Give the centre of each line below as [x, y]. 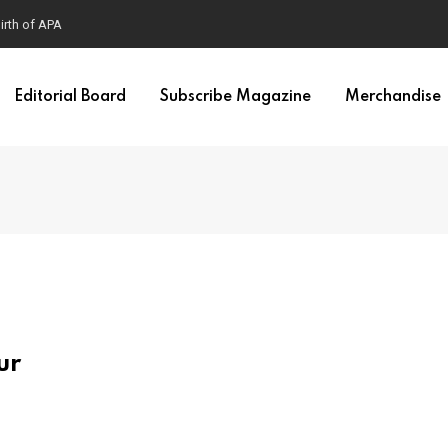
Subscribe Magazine [235, 97]
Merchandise [392, 97]
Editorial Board [69, 97]
